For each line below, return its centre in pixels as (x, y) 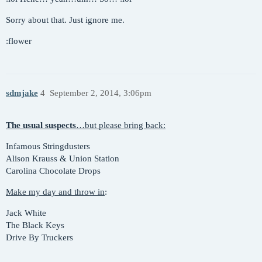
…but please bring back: (121, 125)
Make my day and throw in (55, 192)
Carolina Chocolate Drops (53, 171)
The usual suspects (41, 125)
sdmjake (22, 93)
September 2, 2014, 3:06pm (100, 93)
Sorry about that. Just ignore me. (65, 20)
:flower (19, 41)
